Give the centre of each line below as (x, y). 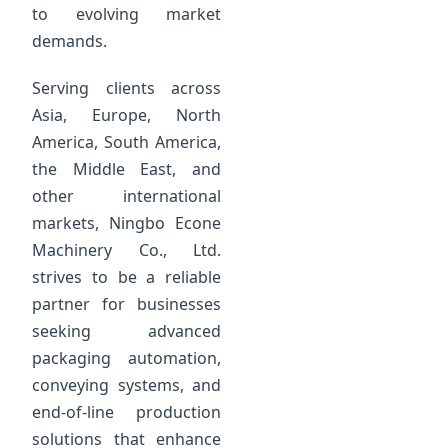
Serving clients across (127, 88)
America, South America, (127, 142)
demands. (69, 41)
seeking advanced (127, 331)
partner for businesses (127, 304)
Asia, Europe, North (127, 115)
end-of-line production (127, 412)
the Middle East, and (127, 169)
